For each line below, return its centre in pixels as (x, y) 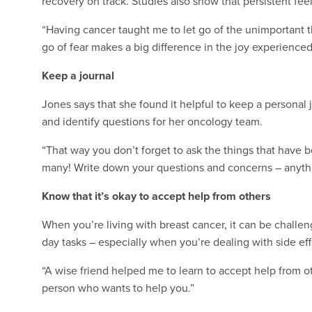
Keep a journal (78, 76)
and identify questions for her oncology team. (152, 122)
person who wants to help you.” (118, 288)
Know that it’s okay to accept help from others (156, 196)
